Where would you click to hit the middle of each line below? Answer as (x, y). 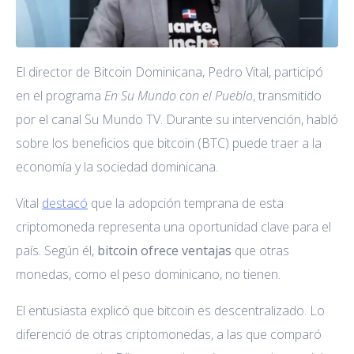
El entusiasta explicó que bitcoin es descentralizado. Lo (170, 310)
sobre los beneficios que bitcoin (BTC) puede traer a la (169, 143)
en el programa (60, 95)
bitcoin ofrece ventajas (164, 250)
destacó (65, 203)
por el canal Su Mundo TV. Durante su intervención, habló (177, 119)
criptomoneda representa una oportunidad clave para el (173, 226)
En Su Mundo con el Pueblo (179, 95)
